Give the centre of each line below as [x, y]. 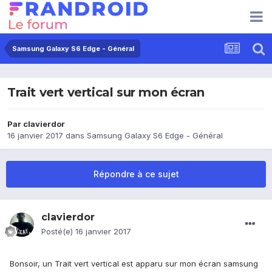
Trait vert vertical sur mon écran [106, 93]
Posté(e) [58, 232]
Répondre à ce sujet [136, 174]
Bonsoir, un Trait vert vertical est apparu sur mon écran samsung [134, 264]
